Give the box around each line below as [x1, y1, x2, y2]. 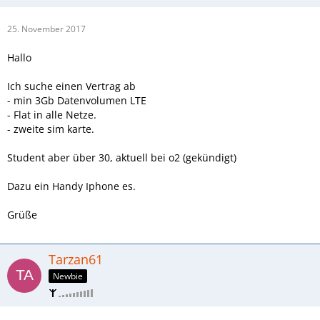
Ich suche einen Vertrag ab [7, 79, 136, 94]
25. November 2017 [7, 23, 86, 36]
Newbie [53, 270, 83, 282]
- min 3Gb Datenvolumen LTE [7, 94, 146, 108]
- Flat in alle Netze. [7, 108, 96, 122]
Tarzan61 [49, 251, 103, 269]
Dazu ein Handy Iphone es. [7, 179, 136, 194]
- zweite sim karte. [7, 122, 94, 136]
